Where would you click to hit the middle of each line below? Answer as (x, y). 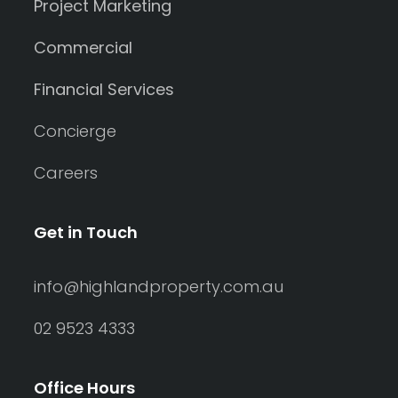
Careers (66, 173)
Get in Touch (86, 233)
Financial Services (104, 90)
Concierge (75, 131)
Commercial (83, 48)
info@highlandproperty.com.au (159, 287)
